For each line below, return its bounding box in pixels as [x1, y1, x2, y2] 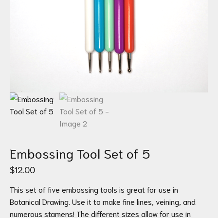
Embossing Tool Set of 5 [10, 144, 150, 161]
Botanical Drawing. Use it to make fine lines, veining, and [10, 196, 196, 206]
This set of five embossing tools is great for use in [10, 184, 178, 194]
